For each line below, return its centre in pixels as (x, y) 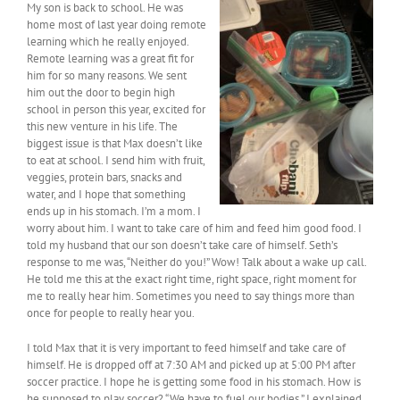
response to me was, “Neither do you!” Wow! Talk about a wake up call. (196, 262)
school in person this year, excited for (116, 110)
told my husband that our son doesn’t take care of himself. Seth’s (182, 246)
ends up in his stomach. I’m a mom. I (114, 212)
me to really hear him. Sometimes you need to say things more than (191, 296)
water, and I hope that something (106, 195)
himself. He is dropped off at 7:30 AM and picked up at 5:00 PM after (191, 365)
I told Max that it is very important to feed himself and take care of (186, 348)
